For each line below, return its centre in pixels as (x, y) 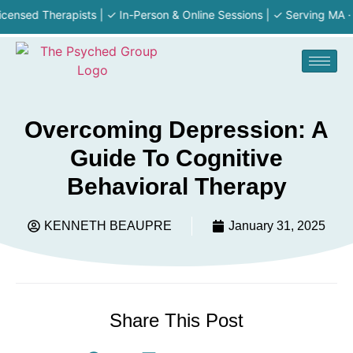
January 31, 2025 (277, 226)
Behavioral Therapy (176, 186)
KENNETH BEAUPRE (108, 226)
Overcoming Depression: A (176, 130)
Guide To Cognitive (176, 158)
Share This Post (176, 320)
